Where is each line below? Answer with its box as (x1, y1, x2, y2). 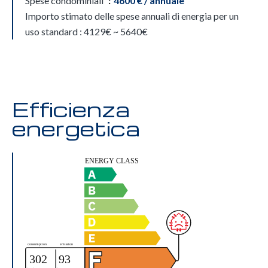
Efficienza (12, 95, 130, 123)
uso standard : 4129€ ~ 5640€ (25, 26, 148, 37)
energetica (12, 114, 140, 142)
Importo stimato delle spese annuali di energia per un (25, 10, 239, 22)
